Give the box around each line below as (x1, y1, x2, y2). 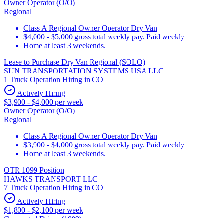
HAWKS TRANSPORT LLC (4, 174, 98, 183)
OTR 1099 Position (4, 165, 64, 174)
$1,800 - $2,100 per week (4, 205, 83, 214)
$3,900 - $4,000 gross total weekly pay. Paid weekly (23, 140, 184, 149)
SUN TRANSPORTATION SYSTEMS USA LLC (4, 66, 163, 75)
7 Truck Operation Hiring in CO (4, 183, 103, 192)
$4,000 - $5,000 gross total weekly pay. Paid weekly (23, 32, 184, 41)
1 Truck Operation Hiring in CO (4, 75, 103, 84)
